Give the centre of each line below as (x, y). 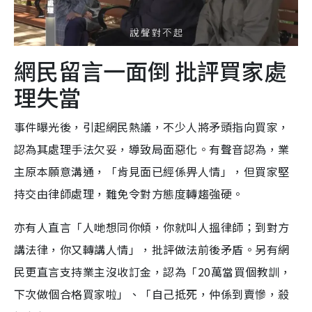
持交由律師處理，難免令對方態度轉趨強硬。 (129, 193)
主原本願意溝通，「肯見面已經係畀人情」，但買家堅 (152, 171)
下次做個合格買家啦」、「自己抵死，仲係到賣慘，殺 (152, 294)
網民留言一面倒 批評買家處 (150, 70)
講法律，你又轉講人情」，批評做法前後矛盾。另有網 (152, 249)
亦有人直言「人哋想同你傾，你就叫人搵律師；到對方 (152, 227)
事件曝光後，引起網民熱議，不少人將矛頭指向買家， (152, 126)
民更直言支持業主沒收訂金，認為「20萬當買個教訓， (153, 271)
